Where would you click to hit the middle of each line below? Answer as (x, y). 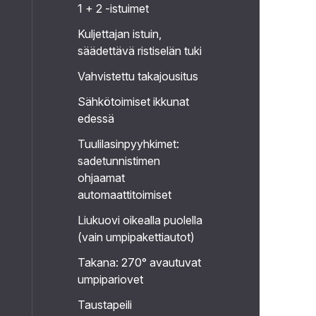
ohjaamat (101, 178)
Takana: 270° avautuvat (139, 262)
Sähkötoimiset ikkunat (133, 102)
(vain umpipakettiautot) (136, 237)
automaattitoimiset (124, 195)
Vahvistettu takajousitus (138, 76)
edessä (96, 119)
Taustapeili (104, 305)
